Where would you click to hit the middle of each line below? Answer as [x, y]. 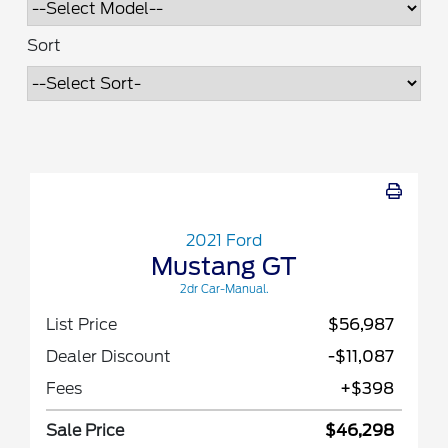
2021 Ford [224, 241]
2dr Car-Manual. [224, 289]
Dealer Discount [108, 357]
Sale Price [85, 431]
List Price [81, 325]
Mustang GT [224, 267]
